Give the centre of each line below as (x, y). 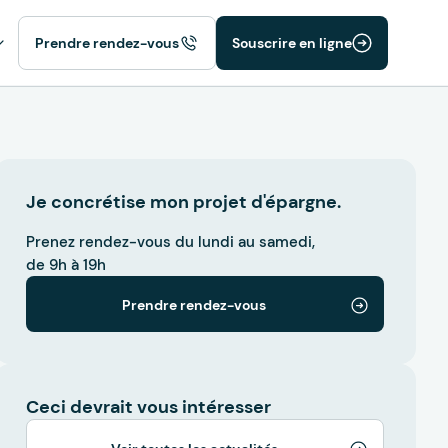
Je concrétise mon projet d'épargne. (183, 202)
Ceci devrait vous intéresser (148, 407)
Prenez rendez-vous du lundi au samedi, (172, 242)
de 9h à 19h (67, 265)
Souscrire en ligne (292, 43)
